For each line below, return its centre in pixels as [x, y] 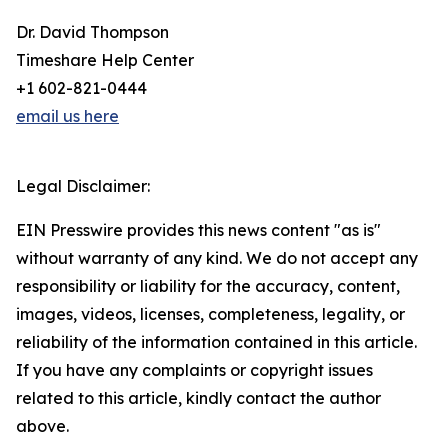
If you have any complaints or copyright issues [194, 370]
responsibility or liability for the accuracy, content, [208, 286]
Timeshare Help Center [105, 60]
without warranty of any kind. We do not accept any [217, 258]
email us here [67, 116]
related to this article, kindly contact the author [198, 398]
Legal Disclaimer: [83, 186]
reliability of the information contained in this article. [216, 342]
